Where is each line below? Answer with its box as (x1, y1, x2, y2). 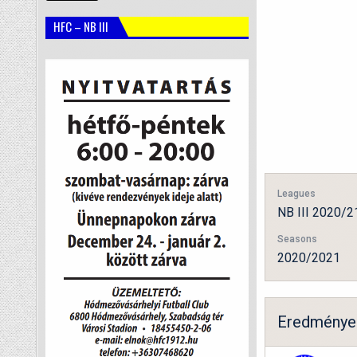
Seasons (277, 233, 317, 245)
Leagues (277, 188, 316, 199)
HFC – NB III (53, 18, 108, 35)
